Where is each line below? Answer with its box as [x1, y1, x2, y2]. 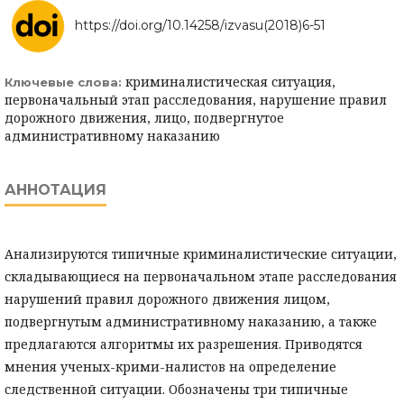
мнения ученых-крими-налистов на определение [5, 358, 336, 376]
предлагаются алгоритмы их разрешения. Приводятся [5, 335, 363, 353]
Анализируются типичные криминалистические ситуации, [5, 245, 397, 263]
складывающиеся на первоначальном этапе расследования [5, 268, 397, 286]
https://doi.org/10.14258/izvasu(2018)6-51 [75, 17, 326, 34]
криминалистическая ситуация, [125, 73, 335, 91]
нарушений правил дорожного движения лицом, [5, 290, 330, 308]
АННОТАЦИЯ [5, 181, 106, 199]
